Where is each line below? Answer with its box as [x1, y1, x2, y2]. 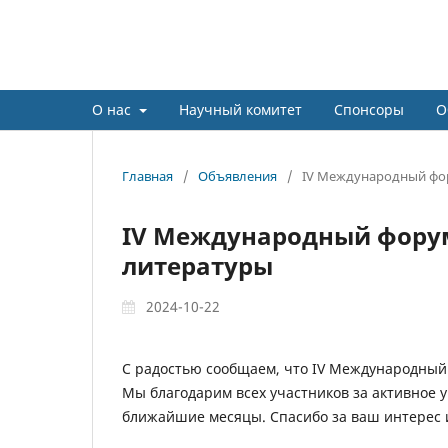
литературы [122, 248, 273, 282]
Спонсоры [333, 99, 404, 119]
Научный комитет [178, 99, 302, 119]
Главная [122, 166, 173, 185]
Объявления [198, 166, 277, 185]
